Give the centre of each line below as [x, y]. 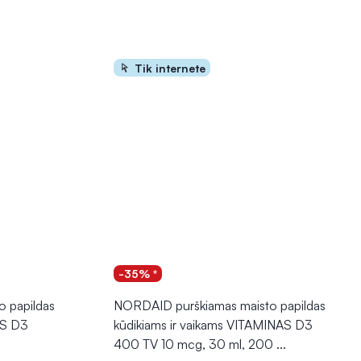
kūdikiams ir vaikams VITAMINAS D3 [213, 325]
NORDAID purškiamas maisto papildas [220, 306]
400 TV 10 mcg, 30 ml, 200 [193, 344]
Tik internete [170, 68]
